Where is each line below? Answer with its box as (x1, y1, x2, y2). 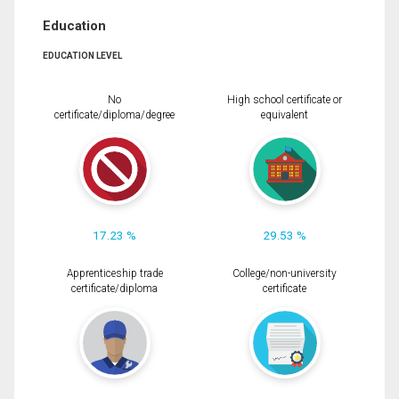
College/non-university (232, 267, 337, 280)
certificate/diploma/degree (54, 108, 175, 121)
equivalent (261, 108, 308, 121)
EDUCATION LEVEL (43, 50, 122, 61)
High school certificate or (227, 93, 342, 106)
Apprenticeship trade (66, 267, 163, 280)
